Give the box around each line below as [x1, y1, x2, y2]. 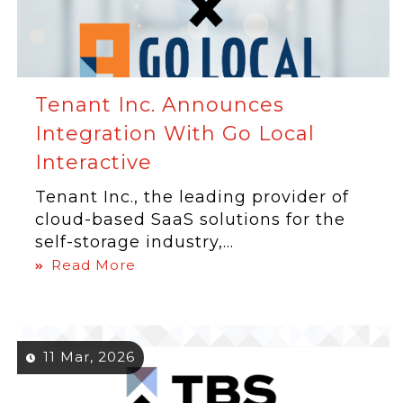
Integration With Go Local [35, 121, 316, 146]
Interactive [35, 150, 153, 175]
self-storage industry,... [35, 232, 235, 252]
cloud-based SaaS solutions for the [35, 210, 346, 229]
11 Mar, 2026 [43, 348, 136, 365]
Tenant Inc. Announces [35, 93, 285, 117]
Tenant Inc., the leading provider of [35, 187, 350, 207]
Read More [51, 256, 137, 273]
